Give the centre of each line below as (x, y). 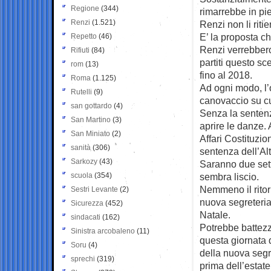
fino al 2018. (226, 75)
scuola (82, 175)
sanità (81, 147)
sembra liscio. (229, 176)
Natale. (215, 214)
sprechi (83, 259)
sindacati (86, 217)
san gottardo (91, 106)
